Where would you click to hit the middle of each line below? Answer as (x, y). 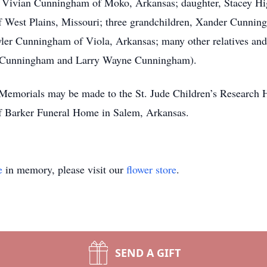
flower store (151, 169)
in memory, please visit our (64, 169)
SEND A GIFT (148, 253)
